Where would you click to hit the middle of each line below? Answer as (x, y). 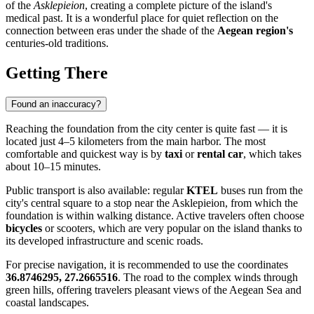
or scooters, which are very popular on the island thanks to (172, 228)
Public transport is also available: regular (96, 190)
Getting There (57, 73)
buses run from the (260, 190)
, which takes (272, 153)
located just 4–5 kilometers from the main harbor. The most (136, 141)
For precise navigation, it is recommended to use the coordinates (147, 264)
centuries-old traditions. (57, 43)
